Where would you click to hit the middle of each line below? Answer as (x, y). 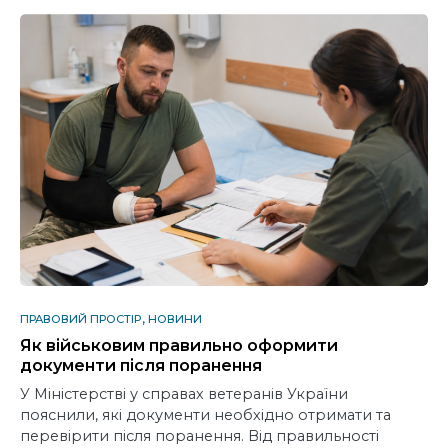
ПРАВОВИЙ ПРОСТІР (80, 319)
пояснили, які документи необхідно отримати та (205, 415)
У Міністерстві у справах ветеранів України (184, 394)
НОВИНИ (175, 319)
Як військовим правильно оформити (179, 346)
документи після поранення (143, 366)
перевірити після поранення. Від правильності (199, 436)
